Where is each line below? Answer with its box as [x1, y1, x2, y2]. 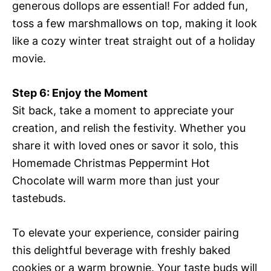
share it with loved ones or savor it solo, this [12, 139, 238, 152]
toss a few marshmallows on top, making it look [12, 17, 257, 30]
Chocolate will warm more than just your [12, 174, 220, 188]
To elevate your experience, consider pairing [12, 226, 239, 240]
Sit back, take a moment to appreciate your [12, 104, 234, 117]
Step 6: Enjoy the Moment [12, 87, 148, 100]
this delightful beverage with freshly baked [12, 244, 230, 257]
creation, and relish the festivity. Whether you [12, 122, 246, 135]
